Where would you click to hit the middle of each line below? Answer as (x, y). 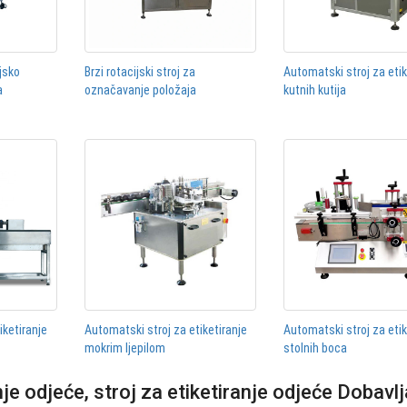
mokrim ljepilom (124, 348)
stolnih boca (316, 348)
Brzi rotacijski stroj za (139, 71)
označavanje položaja (140, 89)
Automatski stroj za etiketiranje (165, 330)
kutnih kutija (315, 89)
